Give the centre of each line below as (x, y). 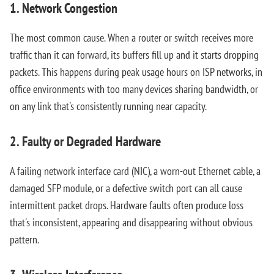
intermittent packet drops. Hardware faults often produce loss (127, 205)
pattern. (24, 239)
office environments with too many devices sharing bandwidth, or (134, 89)
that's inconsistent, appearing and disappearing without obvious (131, 222)
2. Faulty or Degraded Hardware (85, 141)
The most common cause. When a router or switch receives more (131, 38)
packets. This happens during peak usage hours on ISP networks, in (136, 72)
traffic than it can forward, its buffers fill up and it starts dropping (134, 55)
